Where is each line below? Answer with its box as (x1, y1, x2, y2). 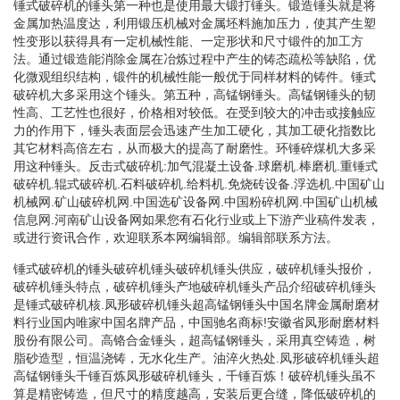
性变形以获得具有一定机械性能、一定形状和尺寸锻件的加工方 (13, 33, 363, 48)
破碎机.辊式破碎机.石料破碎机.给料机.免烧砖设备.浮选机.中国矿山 (13, 176, 385, 191)
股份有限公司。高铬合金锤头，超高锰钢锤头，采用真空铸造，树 (13, 332, 376, 347)
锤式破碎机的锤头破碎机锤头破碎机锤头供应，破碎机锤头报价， (13, 261, 376, 276)
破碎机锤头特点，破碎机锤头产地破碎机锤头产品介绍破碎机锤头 (13, 279, 376, 294)
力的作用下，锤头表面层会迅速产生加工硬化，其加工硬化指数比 (13, 122, 376, 137)
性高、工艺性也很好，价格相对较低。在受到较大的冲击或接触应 (13, 104, 376, 120)
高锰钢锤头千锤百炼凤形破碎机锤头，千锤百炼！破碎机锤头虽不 (13, 368, 376, 383)
